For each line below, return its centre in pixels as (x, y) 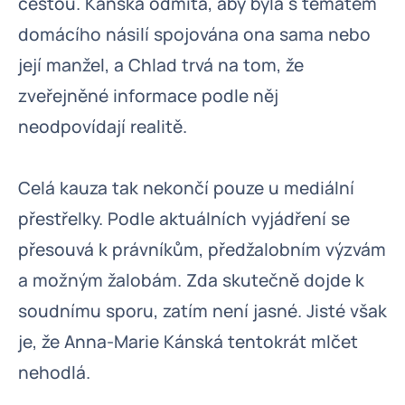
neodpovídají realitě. (103, 127)
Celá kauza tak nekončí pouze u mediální (186, 188)
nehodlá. (54, 372)
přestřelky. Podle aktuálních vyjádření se (184, 219)
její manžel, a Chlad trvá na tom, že (161, 65)
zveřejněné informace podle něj (148, 96)
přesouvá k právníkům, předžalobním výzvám (202, 250)
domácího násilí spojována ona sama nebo (194, 34)
